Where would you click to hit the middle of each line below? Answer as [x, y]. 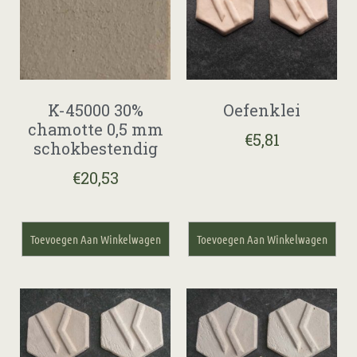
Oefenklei [262, 110]
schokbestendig [95, 148]
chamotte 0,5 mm [95, 129]
